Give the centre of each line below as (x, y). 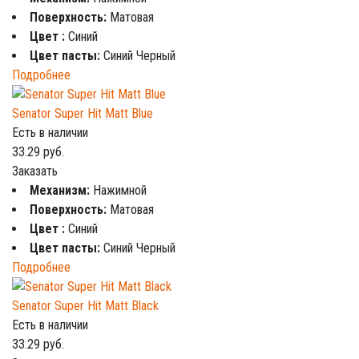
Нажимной (120, 190)
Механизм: (61, 190)
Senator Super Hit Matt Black (85, 306)
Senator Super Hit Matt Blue (83, 113)
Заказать (35, 171)
